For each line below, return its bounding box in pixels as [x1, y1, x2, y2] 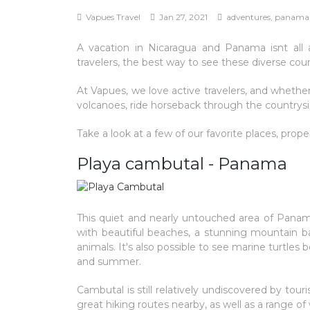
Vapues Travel [86, 12, 140, 22]
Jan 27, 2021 [159, 12, 208, 22]
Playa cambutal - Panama [77, 154, 287, 174]
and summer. [77, 255, 141, 268]
